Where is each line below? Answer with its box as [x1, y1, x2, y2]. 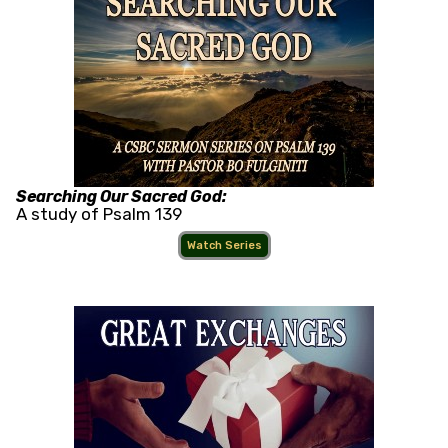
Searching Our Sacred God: [16, 187, 227, 207]
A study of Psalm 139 [16, 204, 182, 225]
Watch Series [186, 239, 262, 253]
